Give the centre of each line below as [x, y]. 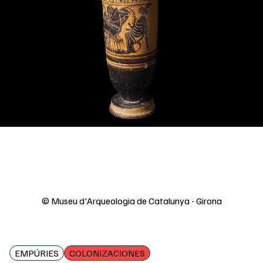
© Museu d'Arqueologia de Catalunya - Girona [131, 201]
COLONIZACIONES [107, 253]
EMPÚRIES [37, 253]
